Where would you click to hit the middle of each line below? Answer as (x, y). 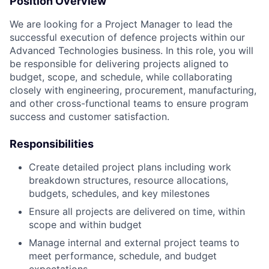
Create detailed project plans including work (130, 167)
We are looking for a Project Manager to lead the (121, 24)
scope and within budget (85, 224)
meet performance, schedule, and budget (123, 255)
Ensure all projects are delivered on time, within (137, 211)
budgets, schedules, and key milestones (119, 193)
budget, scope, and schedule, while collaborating (121, 77)
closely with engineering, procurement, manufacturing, (133, 90)
